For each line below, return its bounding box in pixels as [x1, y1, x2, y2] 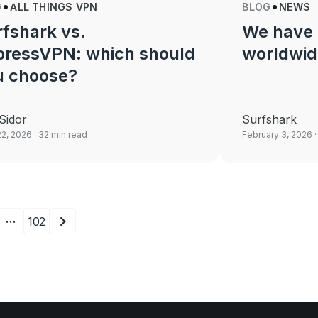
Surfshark [242, 112, 297, 126]
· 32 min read [31, 129, 87, 140]
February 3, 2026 [242, 129, 313, 140]
